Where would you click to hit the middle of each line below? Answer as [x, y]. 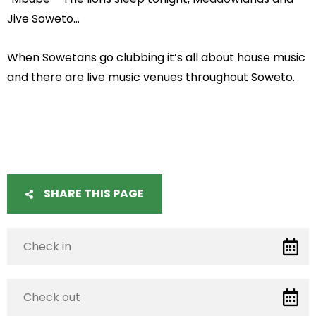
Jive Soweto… [44, 19]
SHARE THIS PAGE [93, 194]
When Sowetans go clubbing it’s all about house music [157, 57]
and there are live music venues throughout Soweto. [151, 77]
